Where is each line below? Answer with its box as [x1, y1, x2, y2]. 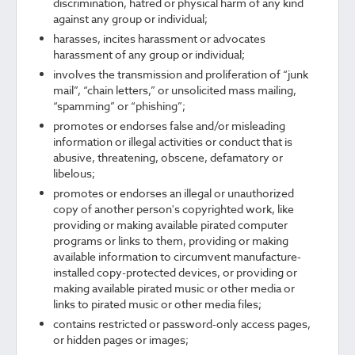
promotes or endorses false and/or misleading [53, 118, 285, 133]
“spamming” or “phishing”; [53, 98, 185, 113]
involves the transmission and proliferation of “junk [53, 67, 308, 82]
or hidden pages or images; [53, 332, 189, 347]
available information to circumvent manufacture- [53, 249, 301, 264]
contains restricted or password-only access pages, [53, 316, 311, 331]
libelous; [53, 166, 95, 181]
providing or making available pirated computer [53, 217, 288, 232]
